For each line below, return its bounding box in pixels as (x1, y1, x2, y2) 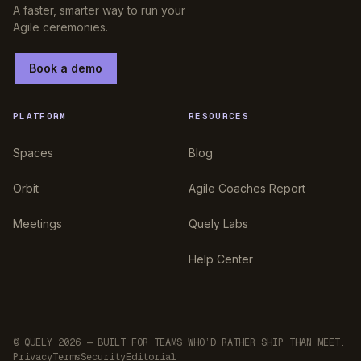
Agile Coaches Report (189, 180, 305, 195)
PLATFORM (13, 110, 67, 122)
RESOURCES (189, 110, 249, 122)
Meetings (13, 216, 62, 230)
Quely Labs (189, 216, 248, 230)
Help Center (189, 251, 253, 266)
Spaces (13, 145, 53, 160)
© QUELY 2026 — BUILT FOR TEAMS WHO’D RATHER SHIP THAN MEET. (13, 336, 346, 350)
